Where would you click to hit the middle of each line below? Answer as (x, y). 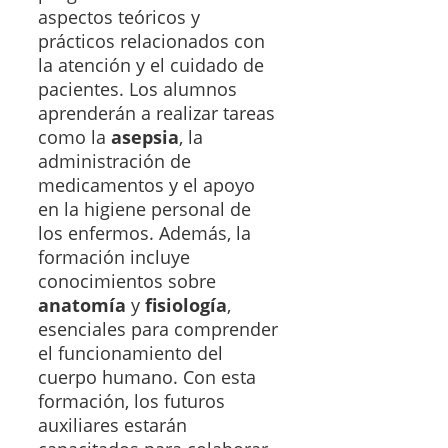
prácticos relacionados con (151, 41)
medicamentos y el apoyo (146, 185)
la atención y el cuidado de (151, 65)
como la (74, 137)
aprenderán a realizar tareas (156, 113)
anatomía (82, 305)
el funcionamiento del (130, 353)
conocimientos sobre (127, 281)
